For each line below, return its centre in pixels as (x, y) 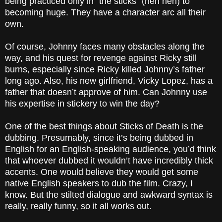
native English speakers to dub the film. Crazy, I (99, 184)
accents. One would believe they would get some (102, 172)
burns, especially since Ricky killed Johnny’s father (105, 70)
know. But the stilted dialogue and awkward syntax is (109, 195)
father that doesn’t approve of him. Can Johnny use (106, 92)
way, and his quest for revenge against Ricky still (101, 58)
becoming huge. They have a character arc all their (105, 13)
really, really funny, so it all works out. (78, 206)
